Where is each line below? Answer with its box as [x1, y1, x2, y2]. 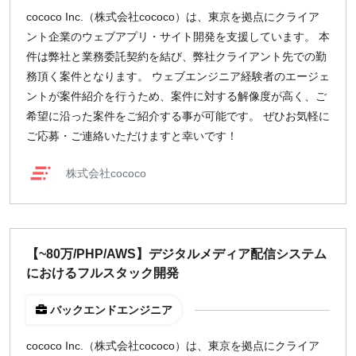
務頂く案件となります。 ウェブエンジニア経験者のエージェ [26, 70, 330, 83]
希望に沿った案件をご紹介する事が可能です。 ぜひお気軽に [26, 110, 330, 122]
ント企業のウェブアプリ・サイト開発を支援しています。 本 [26, 30, 330, 43]
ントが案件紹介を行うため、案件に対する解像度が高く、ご [26, 90, 327, 103]
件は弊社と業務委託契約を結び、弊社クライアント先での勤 [26, 50, 327, 63]
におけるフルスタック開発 [26, 266, 179, 280]
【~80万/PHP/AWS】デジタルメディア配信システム [26, 247, 327, 261]
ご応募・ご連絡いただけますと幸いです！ [26, 130, 238, 142]
